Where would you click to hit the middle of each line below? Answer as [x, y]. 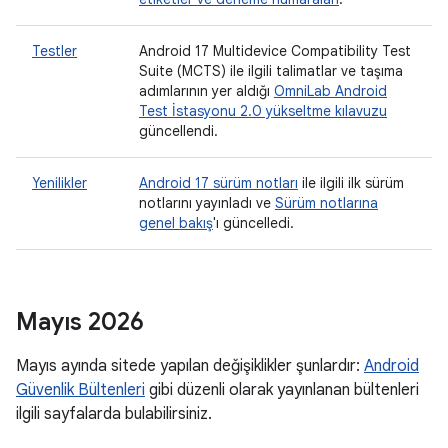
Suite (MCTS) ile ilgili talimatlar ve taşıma [271, 71]
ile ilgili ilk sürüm [351, 183]
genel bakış [176, 223]
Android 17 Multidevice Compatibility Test [275, 51]
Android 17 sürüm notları [218, 183]
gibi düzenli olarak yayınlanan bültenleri [282, 390]
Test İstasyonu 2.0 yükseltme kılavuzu [263, 111]
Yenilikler [59, 183]
